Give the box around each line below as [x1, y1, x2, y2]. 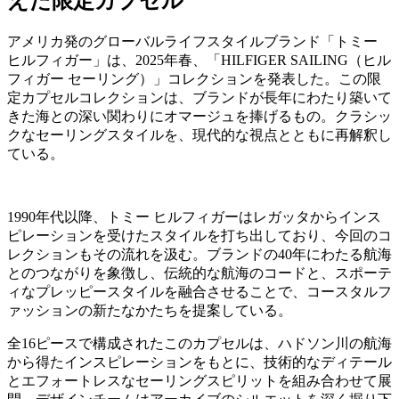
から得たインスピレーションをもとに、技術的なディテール [7, 354, 392, 370]
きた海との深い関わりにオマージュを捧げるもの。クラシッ [7, 108, 392, 124]
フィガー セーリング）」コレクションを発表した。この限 [7, 70, 381, 86]
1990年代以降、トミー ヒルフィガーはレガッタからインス [7, 208, 381, 224]
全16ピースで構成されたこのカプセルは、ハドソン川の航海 [7, 335, 392, 351]
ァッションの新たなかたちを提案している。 [7, 302, 292, 318]
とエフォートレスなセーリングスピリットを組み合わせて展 [7, 372, 392, 388]
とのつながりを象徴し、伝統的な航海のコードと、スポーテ [7, 265, 392, 281]
